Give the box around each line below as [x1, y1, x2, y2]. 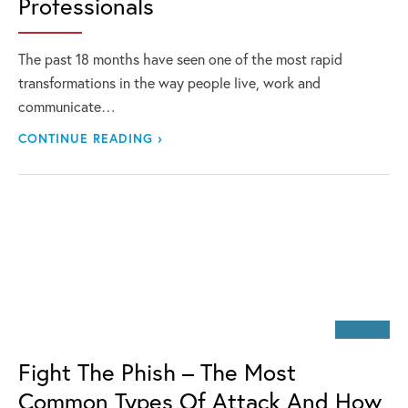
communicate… [18, 97, 116, 116]
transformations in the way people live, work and [18, 73, 321, 92]
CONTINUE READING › [18, 129, 163, 147]
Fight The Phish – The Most [18, 356, 296, 387]
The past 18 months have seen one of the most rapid [18, 49, 342, 68]
